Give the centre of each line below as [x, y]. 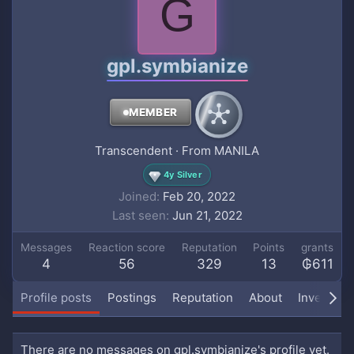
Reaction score [126, 247]
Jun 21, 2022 [207, 215]
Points [269, 247]
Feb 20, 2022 [199, 196]
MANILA [237, 151]
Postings [132, 298]
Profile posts [56, 298]
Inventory [324, 298]
